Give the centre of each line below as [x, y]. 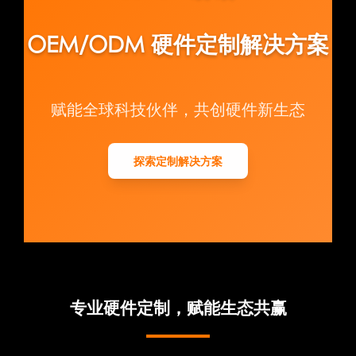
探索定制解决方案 [178, 161]
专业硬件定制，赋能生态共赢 [178, 307]
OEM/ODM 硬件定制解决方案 [178, 44]
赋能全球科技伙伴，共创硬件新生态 [178, 109]
